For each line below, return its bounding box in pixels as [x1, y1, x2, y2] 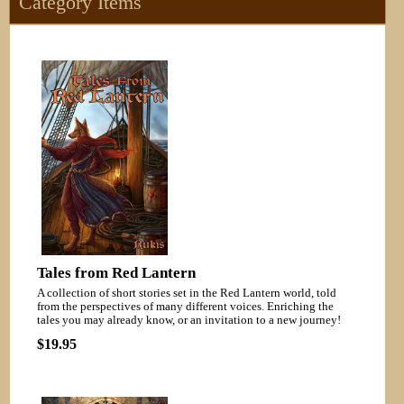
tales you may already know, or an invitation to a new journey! [37, 314, 341, 327]
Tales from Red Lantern [37, 264, 196, 282]
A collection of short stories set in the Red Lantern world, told [37, 287, 336, 300]
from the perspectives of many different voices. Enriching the [37, 300, 334, 314]
